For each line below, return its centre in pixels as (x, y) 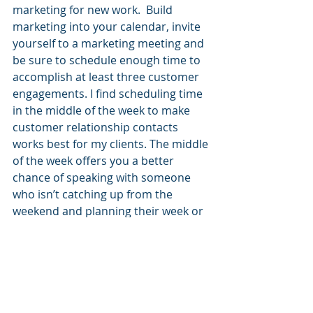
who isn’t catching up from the (94, 195)
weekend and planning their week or (109, 211)
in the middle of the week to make (103, 111)
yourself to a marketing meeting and (110, 44)
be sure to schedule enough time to (108, 60)
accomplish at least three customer (107, 77)
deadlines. (39, 245)
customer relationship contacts (97, 128)
